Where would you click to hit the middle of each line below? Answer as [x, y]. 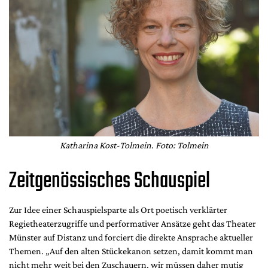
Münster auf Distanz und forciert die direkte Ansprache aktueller [131, 237]
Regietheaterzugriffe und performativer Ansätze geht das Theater [133, 224]
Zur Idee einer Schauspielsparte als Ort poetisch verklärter [118, 210]
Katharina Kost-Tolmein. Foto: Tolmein [134, 145]
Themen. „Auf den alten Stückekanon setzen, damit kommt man [131, 251]
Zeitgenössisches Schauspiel [109, 182]
